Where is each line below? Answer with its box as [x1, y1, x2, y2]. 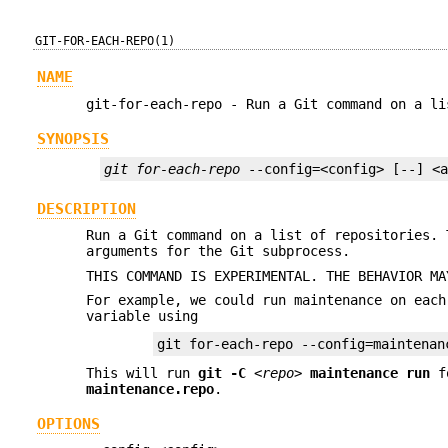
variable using [86, 307, 199, 324]
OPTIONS [36, 415, 100, 434]
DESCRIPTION [36, 199, 136, 218]
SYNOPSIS [36, 130, 109, 149]
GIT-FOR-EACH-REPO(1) [35, 34, 176, 48]
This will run [86, 364, 199, 381]
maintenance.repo [86, 380, 215, 397]
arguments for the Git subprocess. [86, 243, 351, 260]
